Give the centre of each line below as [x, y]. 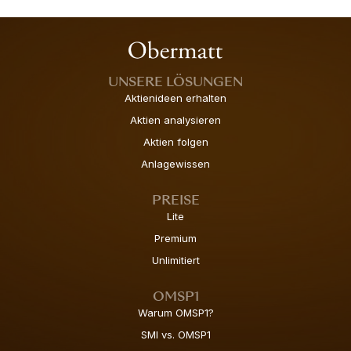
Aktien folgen [175, 142]
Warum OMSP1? [175, 313]
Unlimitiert [175, 261]
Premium [175, 239]
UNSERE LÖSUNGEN [175, 82]
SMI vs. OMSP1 [175, 335]
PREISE [175, 201]
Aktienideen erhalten [175, 98]
